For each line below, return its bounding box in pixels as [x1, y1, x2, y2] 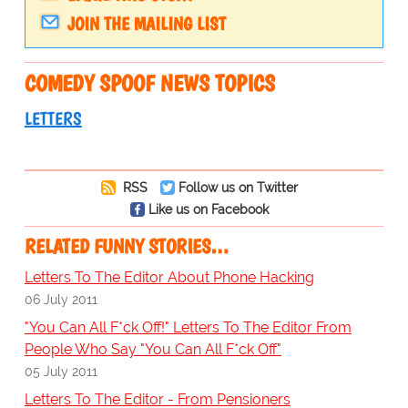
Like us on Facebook [148, 201, 269, 218]
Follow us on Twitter [178, 179, 298, 196]
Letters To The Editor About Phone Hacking [24, 269, 314, 287]
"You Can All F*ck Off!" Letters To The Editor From [24, 319, 352, 337]
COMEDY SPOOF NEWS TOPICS [24, 69, 275, 97]
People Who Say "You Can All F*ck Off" [24, 341, 281, 359]
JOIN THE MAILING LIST [66, 13, 226, 36]
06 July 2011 [24, 291, 97, 308]
